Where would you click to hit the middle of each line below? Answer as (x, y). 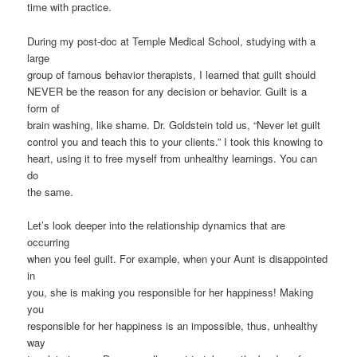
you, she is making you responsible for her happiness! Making (171, 292)
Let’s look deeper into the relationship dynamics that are (157, 225)
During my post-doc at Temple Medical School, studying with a (172, 41)
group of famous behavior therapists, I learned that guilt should (172, 74)
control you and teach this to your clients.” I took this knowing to (175, 141)
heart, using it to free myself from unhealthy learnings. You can (173, 158)
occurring (49, 241)
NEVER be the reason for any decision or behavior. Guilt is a (167, 91)
